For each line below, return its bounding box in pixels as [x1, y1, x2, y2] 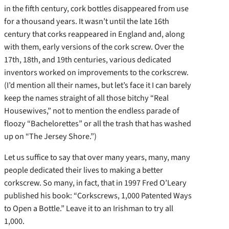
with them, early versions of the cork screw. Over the [4, 40, 184, 53]
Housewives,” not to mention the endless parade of [4, 104, 179, 117]
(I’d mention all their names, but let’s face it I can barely [4, 79, 191, 91]
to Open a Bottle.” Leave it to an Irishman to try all [4, 202, 173, 215]
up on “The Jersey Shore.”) [4, 130, 97, 142]
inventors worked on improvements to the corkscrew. [4, 66, 189, 78]
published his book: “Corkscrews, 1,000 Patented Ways [4, 190, 192, 202]
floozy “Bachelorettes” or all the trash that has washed [4, 117, 191, 129]
